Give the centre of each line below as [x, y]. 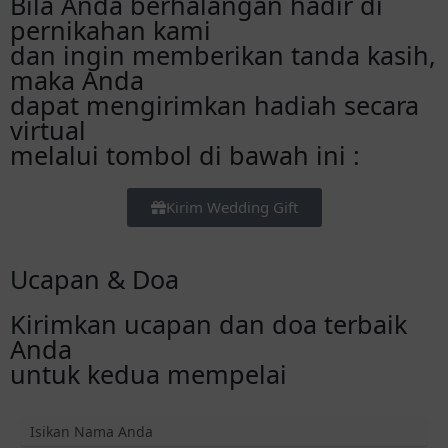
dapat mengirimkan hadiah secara [214, 105]
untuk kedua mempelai [148, 374]
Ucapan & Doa [94, 279]
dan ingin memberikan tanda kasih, [223, 55]
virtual [48, 130]
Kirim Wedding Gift [231, 207]
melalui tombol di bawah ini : [185, 155]
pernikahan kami [110, 30]
